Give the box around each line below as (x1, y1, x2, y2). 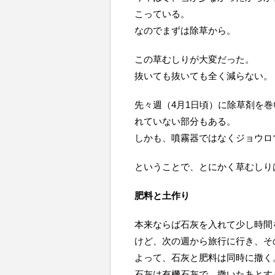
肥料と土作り (134, 190, 190, 201)
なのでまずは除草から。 (134, 25, 236, 36)
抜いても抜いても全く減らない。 (134, 71, 273, 81)
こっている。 (134, 9, 190, 19)
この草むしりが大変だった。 (134, 54, 254, 64)
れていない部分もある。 (134, 116, 236, 126)
